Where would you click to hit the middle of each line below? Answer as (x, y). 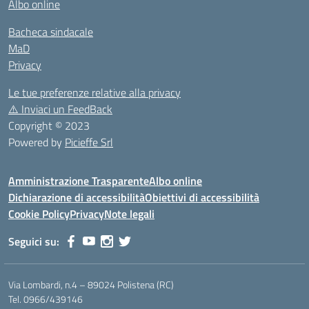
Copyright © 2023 (49, 126)
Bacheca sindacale (51, 32)
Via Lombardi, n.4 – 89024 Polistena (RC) (91, 285)
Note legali (129, 214)
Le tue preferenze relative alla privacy (94, 92)
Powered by (37, 142)
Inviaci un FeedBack (66, 109)
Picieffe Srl (89, 142)
